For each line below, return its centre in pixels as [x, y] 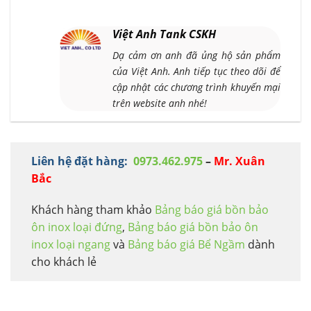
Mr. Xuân [239, 161]
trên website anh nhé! [160, 103]
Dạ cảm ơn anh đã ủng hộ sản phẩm [197, 55]
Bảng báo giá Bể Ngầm [188, 245]
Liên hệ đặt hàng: [79, 161]
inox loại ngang [72, 245]
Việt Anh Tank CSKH [164, 34]
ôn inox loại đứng [77, 227]
